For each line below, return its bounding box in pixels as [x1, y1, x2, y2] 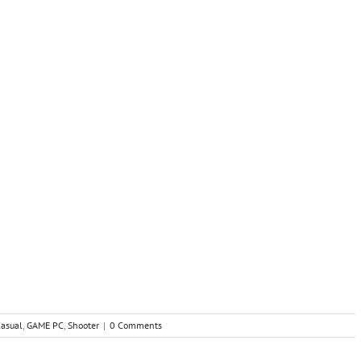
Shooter [68, 319, 99, 332]
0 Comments [110, 319, 162, 332]
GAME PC [27, 319, 64, 332]
